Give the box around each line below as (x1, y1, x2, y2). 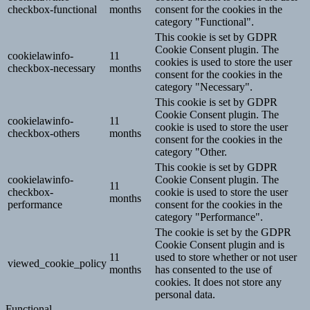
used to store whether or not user (155, 250, 297, 263)
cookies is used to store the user (155, 55, 292, 68)
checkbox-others (8, 127, 80, 139)
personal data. (155, 288, 215, 300)
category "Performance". (155, 210, 263, 223)
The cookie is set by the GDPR (155, 226, 291, 238)
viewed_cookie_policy (8, 257, 107, 269)
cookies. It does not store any (155, 275, 282, 288)
